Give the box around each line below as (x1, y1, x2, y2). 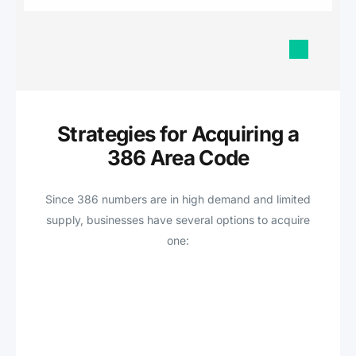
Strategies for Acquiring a (57, 121, 299, 146)
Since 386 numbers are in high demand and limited (45, 192, 311, 206)
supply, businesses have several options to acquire (46, 212, 310, 226)
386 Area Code (106, 145, 250, 170)
